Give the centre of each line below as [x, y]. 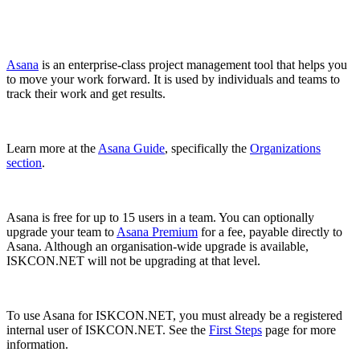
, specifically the [207, 148]
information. [37, 344]
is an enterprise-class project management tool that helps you [193, 65]
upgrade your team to [61, 232]
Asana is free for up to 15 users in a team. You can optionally [160, 217]
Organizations [285, 148]
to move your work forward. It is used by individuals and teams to [173, 79]
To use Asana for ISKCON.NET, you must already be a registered [174, 315]
